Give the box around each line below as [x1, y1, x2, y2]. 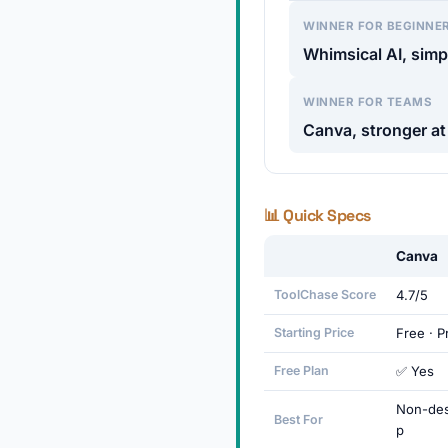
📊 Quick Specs [264, 205, 371, 226]
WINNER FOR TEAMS [303, 95, 432, 109]
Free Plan [274, 363, 329, 378]
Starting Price [274, 325, 354, 340]
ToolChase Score [274, 287, 376, 302]
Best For [274, 412, 323, 427]
